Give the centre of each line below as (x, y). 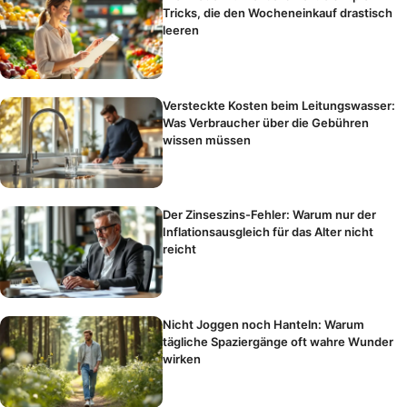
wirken (182, 359)
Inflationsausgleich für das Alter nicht (268, 232)
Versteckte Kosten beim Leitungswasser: (279, 105)
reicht (180, 249)
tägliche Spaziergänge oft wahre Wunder (278, 342)
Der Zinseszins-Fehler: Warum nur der (270, 215)
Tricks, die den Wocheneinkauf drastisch (278, 12)
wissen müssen (207, 139)
